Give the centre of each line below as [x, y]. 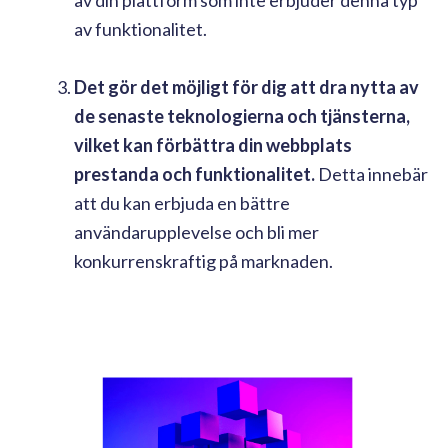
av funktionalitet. [142, 28]
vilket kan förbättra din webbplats [213, 144]
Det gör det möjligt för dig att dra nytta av [246, 86]
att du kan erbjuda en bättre [182, 202]
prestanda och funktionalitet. [194, 173]
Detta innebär [371, 173]
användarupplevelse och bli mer [196, 231]
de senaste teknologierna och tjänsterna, [242, 115]
